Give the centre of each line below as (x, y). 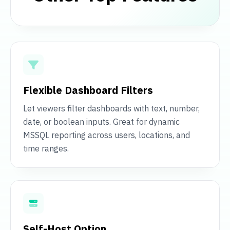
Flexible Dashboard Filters (88, 90)
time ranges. (46, 149)
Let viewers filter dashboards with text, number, (111, 109)
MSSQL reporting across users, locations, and (107, 135)
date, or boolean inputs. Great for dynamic (101, 122)
